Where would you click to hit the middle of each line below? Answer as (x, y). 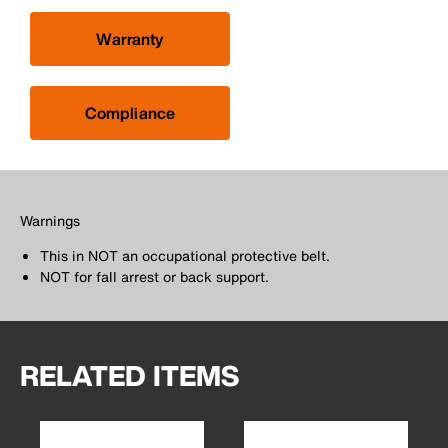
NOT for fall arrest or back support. (154, 276)
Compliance (130, 112)
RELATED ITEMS (129, 375)
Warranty (130, 38)
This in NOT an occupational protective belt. (185, 255)
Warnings (50, 220)
